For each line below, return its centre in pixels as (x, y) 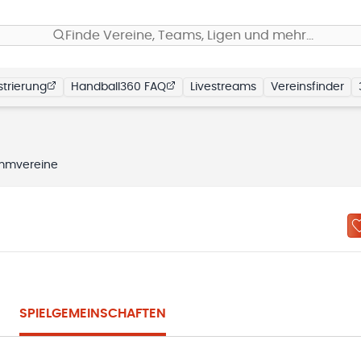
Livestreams (223, 87)
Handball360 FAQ (118, 87)
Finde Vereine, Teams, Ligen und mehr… (189, 35)
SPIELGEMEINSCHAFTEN (93, 313)
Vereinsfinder (307, 87)
